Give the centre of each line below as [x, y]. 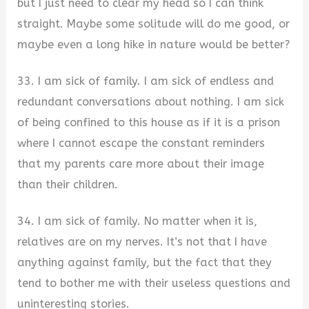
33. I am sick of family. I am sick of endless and [146, 81]
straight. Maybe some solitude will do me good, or [154, 24]
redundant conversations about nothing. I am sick [151, 102]
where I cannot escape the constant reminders [141, 143]
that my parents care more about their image [141, 164]
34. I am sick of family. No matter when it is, [138, 221]
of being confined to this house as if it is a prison [149, 123]
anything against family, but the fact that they [145, 262]
